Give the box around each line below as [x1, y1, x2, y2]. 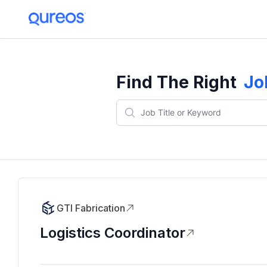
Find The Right [116, 72, 237, 92]
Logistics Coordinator [40, 224, 185, 241]
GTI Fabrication [57, 202, 125, 214]
